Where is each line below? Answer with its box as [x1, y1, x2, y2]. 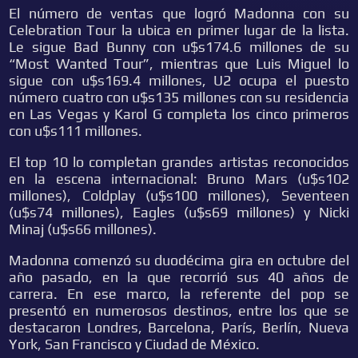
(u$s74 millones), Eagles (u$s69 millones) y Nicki [9, 204, 349, 221]
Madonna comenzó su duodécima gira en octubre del [9, 252, 349, 268]
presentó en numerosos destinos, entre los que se [9, 302, 349, 319]
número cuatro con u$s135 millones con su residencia [9, 89, 349, 105]
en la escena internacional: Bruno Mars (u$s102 [9, 170, 349, 187]
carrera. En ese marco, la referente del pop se [9, 285, 349, 302]
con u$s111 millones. [9, 122, 143, 139]
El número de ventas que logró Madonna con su [9, 5, 349, 22]
